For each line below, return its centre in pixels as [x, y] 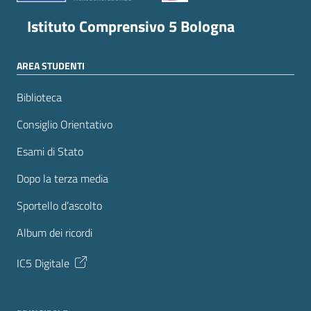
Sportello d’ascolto [59, 206]
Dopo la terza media [62, 179]
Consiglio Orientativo [65, 125]
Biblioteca [39, 98]
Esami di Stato [50, 152]
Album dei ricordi [54, 233]
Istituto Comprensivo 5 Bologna [131, 27]
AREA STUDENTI [51, 66]
